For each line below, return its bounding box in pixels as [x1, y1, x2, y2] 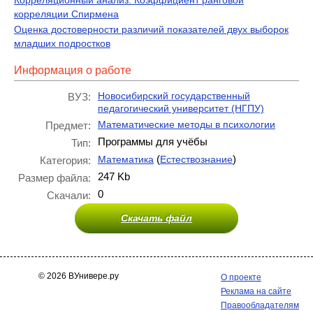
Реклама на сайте [221, 286, 291, 296]
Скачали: [47, 189, 91, 201]
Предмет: [45, 119, 91, 131]
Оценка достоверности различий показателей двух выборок [14, 24, 289, 35]
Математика [98, 154, 154, 165]
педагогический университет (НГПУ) [98, 103, 264, 114]
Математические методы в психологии [98, 119, 275, 130]
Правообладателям [221, 300, 299, 310]
